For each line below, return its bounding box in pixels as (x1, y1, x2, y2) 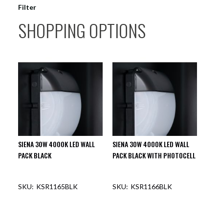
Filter (18, 3, 37, 11)
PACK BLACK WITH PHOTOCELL (112, 150, 196, 160)
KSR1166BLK (131, 182, 173, 191)
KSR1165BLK (36, 182, 78, 191)
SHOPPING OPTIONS (18, 17, 146, 43)
